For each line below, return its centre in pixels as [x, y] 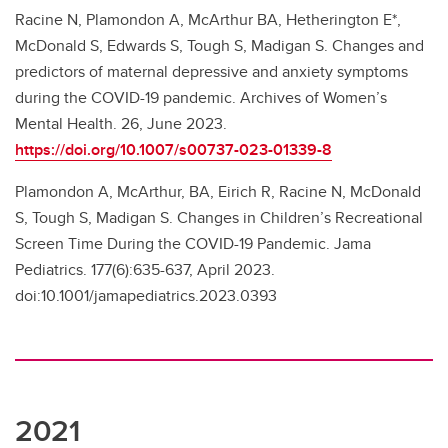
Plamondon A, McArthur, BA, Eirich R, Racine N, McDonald [218, 192]
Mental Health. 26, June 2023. [121, 124]
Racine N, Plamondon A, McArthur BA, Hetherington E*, [208, 20]
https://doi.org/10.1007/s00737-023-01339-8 [173, 150]
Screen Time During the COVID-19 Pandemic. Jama [193, 244]
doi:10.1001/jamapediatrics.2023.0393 [146, 296]
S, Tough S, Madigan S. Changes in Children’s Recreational [219, 218]
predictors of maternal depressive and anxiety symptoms [211, 72]
